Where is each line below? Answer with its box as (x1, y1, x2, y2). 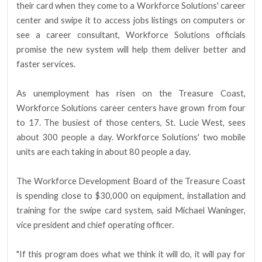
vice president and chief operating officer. (16, 220, 174, 230)
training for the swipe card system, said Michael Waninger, (16, 205, 246, 216)
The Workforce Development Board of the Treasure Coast (16, 176, 246, 187)
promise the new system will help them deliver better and (16, 44, 246, 55)
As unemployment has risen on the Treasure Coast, (16, 88, 246, 99)
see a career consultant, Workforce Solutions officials (16, 30, 246, 40)
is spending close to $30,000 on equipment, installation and (16, 191, 246, 201)
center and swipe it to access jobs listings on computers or (16, 15, 246, 26)
